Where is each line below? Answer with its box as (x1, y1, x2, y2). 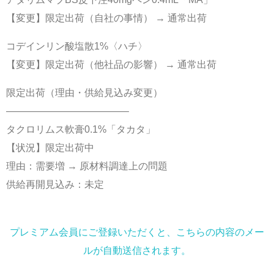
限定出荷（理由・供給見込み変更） (6, 87, 163, 98)
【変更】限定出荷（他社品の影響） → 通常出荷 (6, 59, 217, 70)
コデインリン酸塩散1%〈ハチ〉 (6, 41, 147, 52)
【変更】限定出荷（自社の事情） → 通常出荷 (6, 13, 207, 24)
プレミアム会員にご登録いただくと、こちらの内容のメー (10, 227, 264, 238)
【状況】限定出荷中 (6, 143, 94, 154)
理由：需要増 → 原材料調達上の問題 (6, 161, 168, 172)
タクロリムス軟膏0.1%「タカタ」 (6, 124, 155, 135)
